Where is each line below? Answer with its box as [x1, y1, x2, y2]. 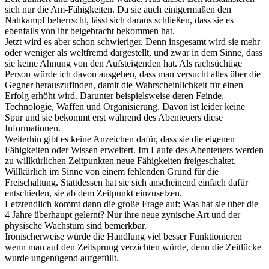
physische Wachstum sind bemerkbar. [5, 220, 147, 231]
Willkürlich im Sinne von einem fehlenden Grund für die [5, 166, 219, 177]
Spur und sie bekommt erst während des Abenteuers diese [5, 112, 223, 122]
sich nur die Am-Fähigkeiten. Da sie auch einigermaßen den [5, 4, 231, 14]
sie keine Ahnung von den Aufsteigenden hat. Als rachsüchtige [5, 58, 242, 68]
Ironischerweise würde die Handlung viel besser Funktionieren [5, 231, 242, 241]
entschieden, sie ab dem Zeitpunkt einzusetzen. [5, 187, 182, 198]
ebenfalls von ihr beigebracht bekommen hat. [5, 25, 175, 36]
